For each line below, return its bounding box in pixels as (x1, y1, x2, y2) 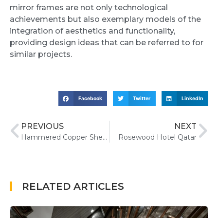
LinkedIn (181, 95, 203, 102)
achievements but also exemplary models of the (10, 15, 201, 24)
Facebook (78, 95, 102, 102)
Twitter (133, 95, 151, 102)
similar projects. (10, 50, 72, 59)
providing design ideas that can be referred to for (10, 38, 203, 48)
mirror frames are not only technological (10, 3, 168, 13)
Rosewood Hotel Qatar (118, 133, 197, 142)
